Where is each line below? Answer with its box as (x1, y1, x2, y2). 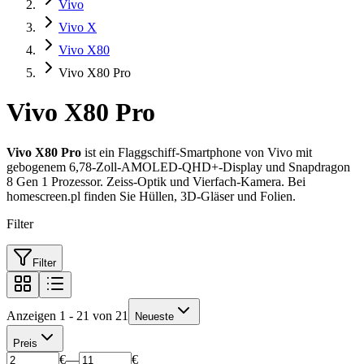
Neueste (135, 310, 174, 323)
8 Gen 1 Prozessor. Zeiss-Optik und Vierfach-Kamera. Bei (6, 174, 305, 188)
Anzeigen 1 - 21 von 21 (6, 308, 128, 323)
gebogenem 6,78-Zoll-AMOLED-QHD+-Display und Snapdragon (6, 159, 350, 174)
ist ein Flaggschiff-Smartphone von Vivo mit (81, 145, 312, 159)
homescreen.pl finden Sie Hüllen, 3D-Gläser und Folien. (6, 188, 296, 203)
